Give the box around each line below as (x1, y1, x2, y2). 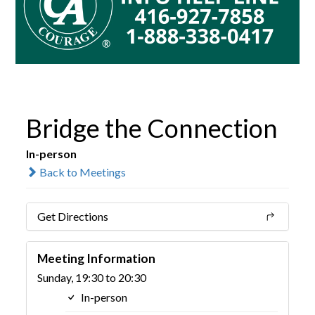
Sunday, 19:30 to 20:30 (37, 270, 147, 284)
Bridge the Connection (26, 112, 278, 143)
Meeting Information (37, 250, 156, 266)
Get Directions (37, 209, 109, 223)
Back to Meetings (37, 165, 127, 179)
